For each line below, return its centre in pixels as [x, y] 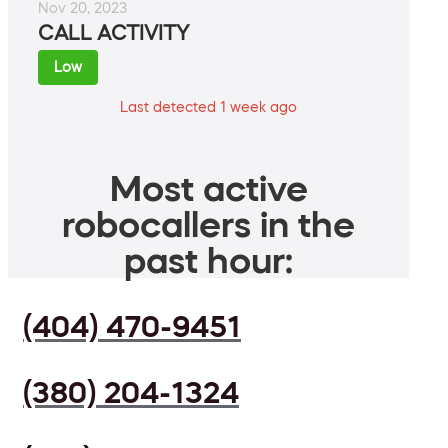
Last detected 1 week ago [208, 107]
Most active [208, 188]
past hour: [208, 260]
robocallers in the [208, 224]
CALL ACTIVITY [113, 33]
